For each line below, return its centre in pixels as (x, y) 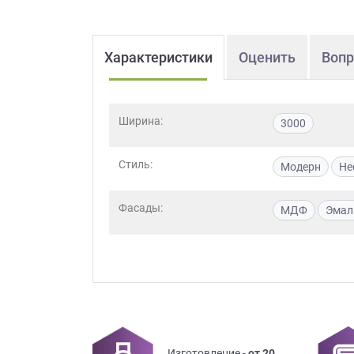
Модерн (301, 167)
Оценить (267, 58)
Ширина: (141, 121)
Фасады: (141, 208)
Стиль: (136, 165)
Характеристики (158, 58)
